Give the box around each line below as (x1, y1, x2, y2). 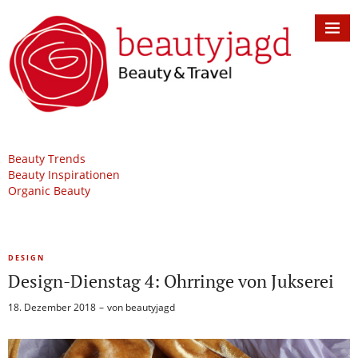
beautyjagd (125, 300, 175, 315)
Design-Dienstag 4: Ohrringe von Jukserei (8, 269, 334, 293)
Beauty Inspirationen (8, 167, 120, 183)
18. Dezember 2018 (8, 300, 96, 315)
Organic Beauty (8, 183, 90, 199)
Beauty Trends (8, 151, 86, 167)
